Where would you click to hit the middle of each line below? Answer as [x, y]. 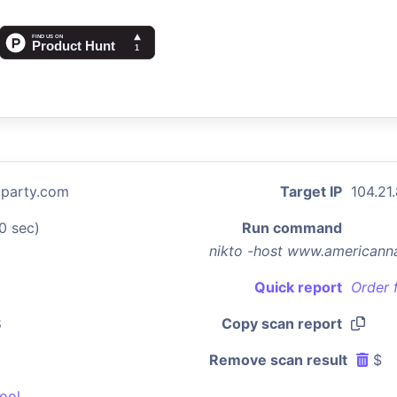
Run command [292, 228]
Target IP [311, 191]
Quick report [298, 287]
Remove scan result [278, 360]
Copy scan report [282, 323]
